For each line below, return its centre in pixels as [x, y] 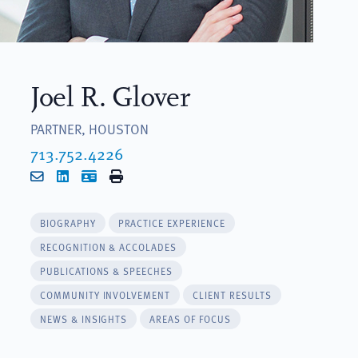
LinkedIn [93, 175]
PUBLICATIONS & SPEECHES [106, 270]
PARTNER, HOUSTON [89, 129]
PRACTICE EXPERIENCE [171, 223]
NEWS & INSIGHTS [84, 318]
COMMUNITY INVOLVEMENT [105, 294]
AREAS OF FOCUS [190, 318]
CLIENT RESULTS [232, 294]
